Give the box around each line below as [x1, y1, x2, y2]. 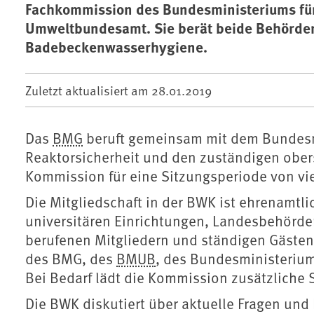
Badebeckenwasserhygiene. [25, 35, 207, 57]
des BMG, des [25, 247, 116, 268]
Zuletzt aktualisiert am [25, 81, 151, 99]
